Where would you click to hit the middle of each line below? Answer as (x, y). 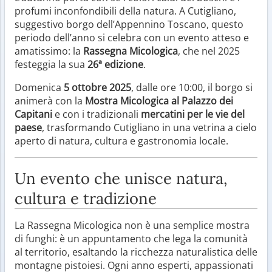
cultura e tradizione (86, 198)
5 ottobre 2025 (97, 87)
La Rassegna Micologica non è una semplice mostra (132, 225)
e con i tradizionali (97, 114)
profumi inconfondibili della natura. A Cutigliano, (125, 11)
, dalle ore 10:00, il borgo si (192, 87)
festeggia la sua (51, 64)
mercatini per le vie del (193, 114)
